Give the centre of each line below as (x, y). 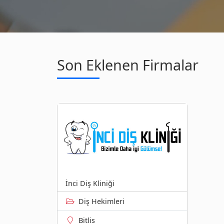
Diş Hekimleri (101, 201)
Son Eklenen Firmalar (128, 64)
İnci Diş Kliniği (90, 183)
